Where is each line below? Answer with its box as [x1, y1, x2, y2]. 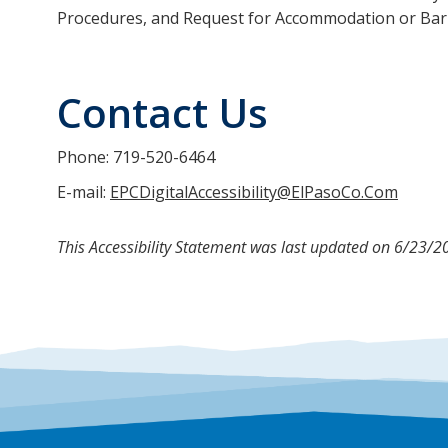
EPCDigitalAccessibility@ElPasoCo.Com [110, 181, 398, 204]
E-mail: [57, 181, 110, 204]
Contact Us [57, 85, 268, 141]
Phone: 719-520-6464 [57, 146, 215, 169]
